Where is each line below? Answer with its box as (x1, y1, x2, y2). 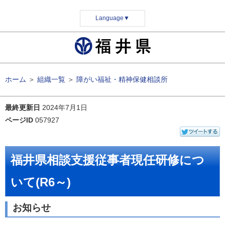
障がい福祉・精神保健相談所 (76, 75, 168, 83)
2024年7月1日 (42, 103, 87, 111)
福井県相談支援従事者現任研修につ (11, 153, 204, 167)
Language (95, 15, 124, 22)
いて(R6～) (11, 175, 71, 189)
